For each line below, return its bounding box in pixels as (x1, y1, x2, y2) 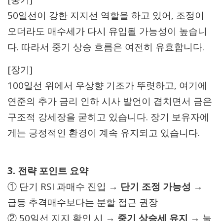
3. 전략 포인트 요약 (7, 164, 88, 177)
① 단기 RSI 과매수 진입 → (7, 180, 120, 193)
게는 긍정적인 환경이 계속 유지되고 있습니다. (7, 126, 200, 139)
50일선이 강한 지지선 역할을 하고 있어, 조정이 (7, 9, 204, 22)
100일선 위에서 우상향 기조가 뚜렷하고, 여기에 (7, 78, 207, 92)
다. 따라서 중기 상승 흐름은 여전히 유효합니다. (7, 40, 204, 54)
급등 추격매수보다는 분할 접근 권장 (7, 195, 158, 209)
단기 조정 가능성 (120, 180, 191, 193)
